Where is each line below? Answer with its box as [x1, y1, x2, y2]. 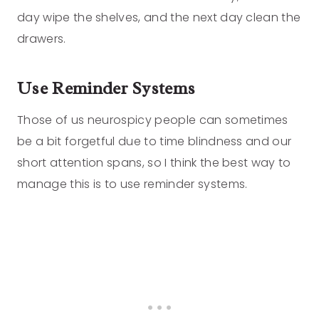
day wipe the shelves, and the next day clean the [17, 9, 301, 26]
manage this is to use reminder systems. [17, 176, 248, 193]
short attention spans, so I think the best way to [17, 155, 291, 172]
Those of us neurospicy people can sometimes [17, 112, 288, 129]
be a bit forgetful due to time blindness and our [17, 133, 292, 150]
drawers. [17, 31, 66, 48]
